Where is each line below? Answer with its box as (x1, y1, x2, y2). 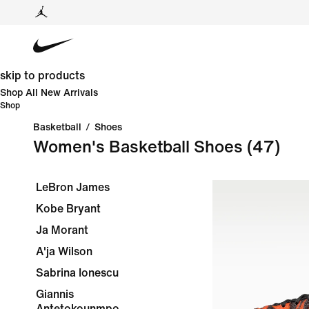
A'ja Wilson (36, 246, 92, 257)
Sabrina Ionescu (36, 267, 119, 279)
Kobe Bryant (36, 203, 101, 215)
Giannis (36, 288, 74, 300)
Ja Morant (36, 224, 88, 236)
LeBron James (36, 181, 110, 193)
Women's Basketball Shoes (33, 139, 243, 156)
